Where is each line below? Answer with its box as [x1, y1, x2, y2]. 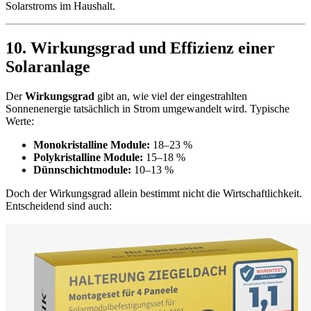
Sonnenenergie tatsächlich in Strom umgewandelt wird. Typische [6, 103, 289, 115]
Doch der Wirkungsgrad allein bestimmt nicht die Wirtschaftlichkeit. [6, 187, 302, 199]
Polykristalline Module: [33, 151, 143, 163]
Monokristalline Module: [33, 139, 150, 151]
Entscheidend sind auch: [6, 200, 112, 212]
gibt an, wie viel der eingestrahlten [94, 90, 247, 102]
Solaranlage [6, 58, 90, 76]
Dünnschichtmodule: [33, 164, 131, 176]
